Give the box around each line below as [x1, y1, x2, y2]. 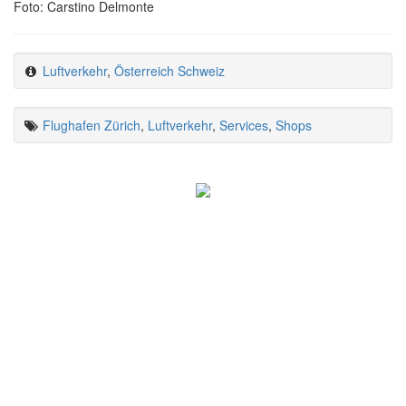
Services [219, 115, 268, 134]
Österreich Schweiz [114, 61, 225, 80]
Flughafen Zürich [43, 115, 140, 134]
